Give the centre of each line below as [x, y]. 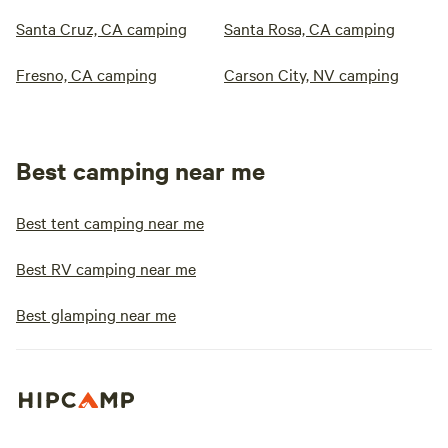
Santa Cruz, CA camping [101, 28]
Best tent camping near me [110, 222]
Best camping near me [140, 170]
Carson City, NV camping [311, 74]
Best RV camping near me [106, 268]
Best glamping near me [96, 314]
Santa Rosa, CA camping [309, 28]
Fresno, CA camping [86, 74]
